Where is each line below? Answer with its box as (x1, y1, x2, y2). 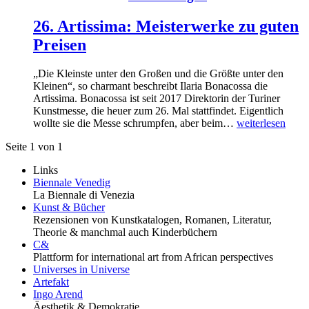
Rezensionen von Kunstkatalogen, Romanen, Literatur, (33, 214, 272, 226)
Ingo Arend (33, 288, 83, 301)
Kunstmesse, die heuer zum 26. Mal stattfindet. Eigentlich (33, 105, 283, 117)
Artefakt (33, 276, 69, 288)
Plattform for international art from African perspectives (33, 251, 273, 263)
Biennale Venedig (33, 177, 110, 189)
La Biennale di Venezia (33, 189, 134, 201)
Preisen (33, 35, 86, 54)
